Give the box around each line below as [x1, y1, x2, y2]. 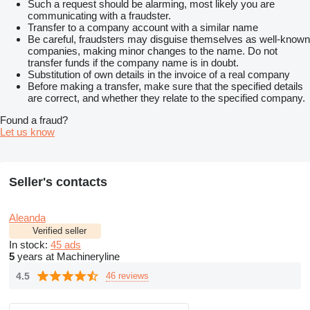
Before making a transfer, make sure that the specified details [28, 80, 303, 93]
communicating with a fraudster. [28, 10, 171, 22]
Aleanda [9, 212, 46, 224]
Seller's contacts [9, 175, 107, 190]
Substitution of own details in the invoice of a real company [28, 69, 290, 81]
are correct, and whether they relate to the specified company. [28, 92, 305, 104]
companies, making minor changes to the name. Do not [28, 45, 277, 57]
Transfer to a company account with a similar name [28, 21, 258, 34]
